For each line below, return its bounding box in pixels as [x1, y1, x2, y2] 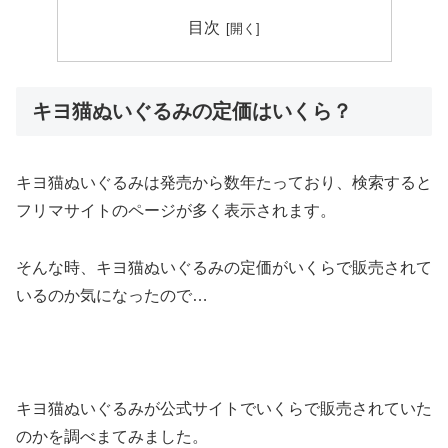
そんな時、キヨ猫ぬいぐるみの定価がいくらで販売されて [16, 258, 432, 276]
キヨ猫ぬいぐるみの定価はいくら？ [32, 100, 352, 123]
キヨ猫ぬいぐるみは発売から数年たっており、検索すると [16, 173, 432, 191]
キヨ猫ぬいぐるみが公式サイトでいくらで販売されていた [16, 400, 432, 418]
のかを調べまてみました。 [16, 428, 208, 446]
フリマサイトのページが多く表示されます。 [16, 201, 336, 219]
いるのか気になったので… [16, 286, 208, 304]
